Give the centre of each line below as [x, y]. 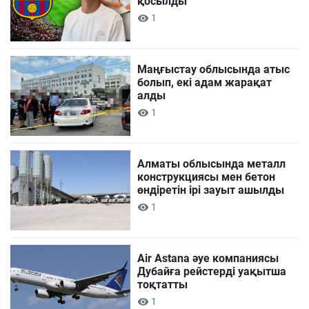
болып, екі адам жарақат [205, 82]
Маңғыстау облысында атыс [214, 69]
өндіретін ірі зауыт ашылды [211, 190]
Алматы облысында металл [212, 164]
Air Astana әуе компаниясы [208, 259]
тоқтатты [163, 285]
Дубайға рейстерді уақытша [212, 272]
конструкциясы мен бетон [207, 177]
